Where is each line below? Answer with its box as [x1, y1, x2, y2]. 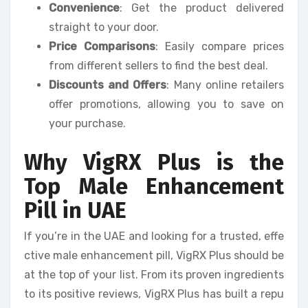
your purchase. [49, 116, 126, 130]
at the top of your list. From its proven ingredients [24, 268, 284, 281]
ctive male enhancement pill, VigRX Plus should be [24, 249, 284, 262]
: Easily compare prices [155, 39, 284, 53]
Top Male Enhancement [24, 173, 284, 199]
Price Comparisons [49, 39, 155, 53]
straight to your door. [49, 20, 159, 34]
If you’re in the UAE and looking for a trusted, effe [24, 230, 284, 243]
